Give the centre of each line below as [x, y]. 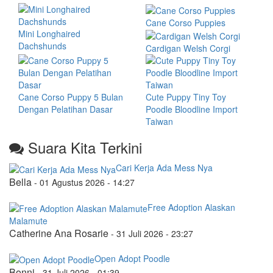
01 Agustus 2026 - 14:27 [87, 182]
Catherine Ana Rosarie [59, 233]
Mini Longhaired [49, 33]
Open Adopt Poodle [132, 258]
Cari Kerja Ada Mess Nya [164, 168]
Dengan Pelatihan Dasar [66, 109]
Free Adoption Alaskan [191, 207]
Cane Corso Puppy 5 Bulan [71, 97]
